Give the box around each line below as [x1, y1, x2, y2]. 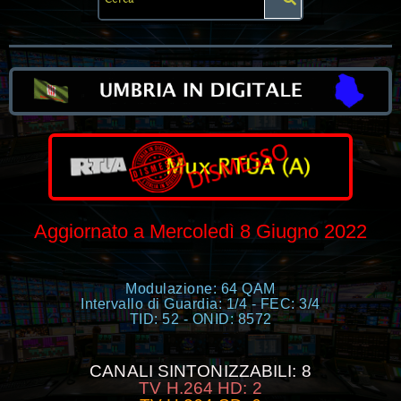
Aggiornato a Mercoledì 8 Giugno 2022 [34, 219, 367, 243]
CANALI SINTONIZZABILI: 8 [90, 361, 311, 380]
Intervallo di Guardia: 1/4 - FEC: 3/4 [81, 295, 320, 311]
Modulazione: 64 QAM [125, 280, 276, 296]
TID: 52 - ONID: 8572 [129, 311, 272, 327]
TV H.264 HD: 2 [139, 378, 262, 397]
